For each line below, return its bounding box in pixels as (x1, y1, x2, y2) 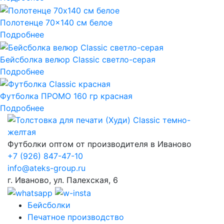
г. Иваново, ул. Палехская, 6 (7, 175, 118, 185)
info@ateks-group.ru (7, 163, 85, 173)
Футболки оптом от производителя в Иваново (7, 139, 191, 149)
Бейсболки (27, 199, 70, 210)
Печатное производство (27, 211, 124, 222)
